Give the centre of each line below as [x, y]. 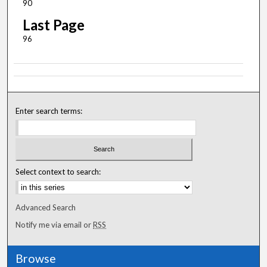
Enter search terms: [49, 111]
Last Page [53, 24]
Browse [36, 259]
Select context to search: [58, 172]
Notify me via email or [55, 225]
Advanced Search [46, 208]
